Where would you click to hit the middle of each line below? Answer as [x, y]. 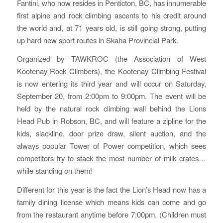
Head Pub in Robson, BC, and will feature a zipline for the [111, 121]
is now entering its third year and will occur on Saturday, [111, 84]
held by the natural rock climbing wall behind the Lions [111, 109]
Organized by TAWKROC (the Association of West [111, 59]
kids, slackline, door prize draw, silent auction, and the [111, 133]
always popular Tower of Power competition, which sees [111, 146]
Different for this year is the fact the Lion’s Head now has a [111, 190]
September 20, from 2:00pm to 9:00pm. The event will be [111, 96]
